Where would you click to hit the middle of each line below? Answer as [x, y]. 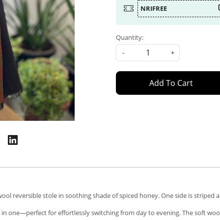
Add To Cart [171, 83]
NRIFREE [154, 8]
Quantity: [130, 37]
